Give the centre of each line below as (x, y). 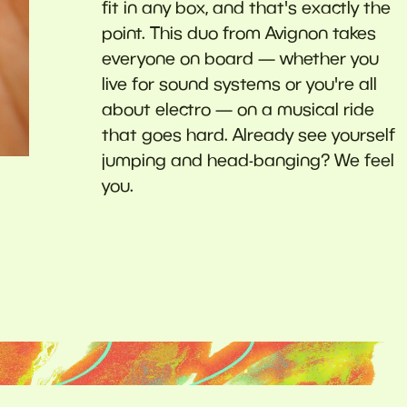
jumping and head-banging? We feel (248, 159)
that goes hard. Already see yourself (248, 134)
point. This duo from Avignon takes (239, 32)
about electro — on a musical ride (238, 109)
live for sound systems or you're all (239, 83)
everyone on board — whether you (240, 58)
